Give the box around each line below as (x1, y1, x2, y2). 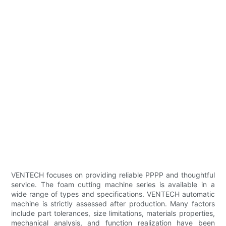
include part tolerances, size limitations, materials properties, (11, 209, 215, 218)
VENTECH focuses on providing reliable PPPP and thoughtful (11, 171, 215, 180)
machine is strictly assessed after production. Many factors (11, 199, 215, 208)
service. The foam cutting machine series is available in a (11, 180, 215, 189)
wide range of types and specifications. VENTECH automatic (11, 190, 215, 199)
